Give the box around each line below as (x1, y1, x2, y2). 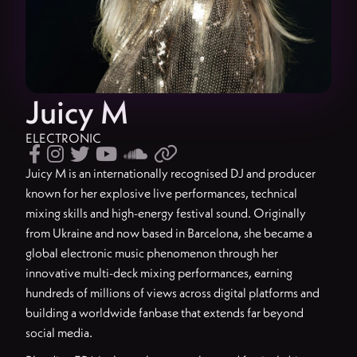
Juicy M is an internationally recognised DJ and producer (25, 165, 316, 181)
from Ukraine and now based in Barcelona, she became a (25, 225, 312, 241)
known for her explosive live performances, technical (25, 185, 297, 201)
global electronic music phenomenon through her (25, 245, 278, 261)
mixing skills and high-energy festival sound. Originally (25, 205, 306, 221)
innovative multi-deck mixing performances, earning (25, 265, 292, 280)
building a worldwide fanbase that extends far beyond (25, 304, 304, 320)
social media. (25, 324, 92, 340)
